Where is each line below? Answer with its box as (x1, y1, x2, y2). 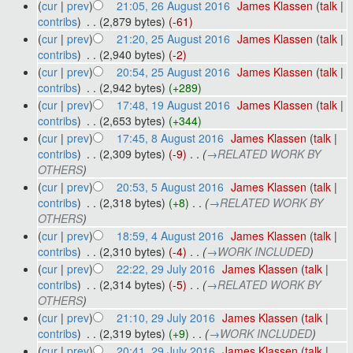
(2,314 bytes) (98, 276, 165, 292)
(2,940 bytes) (98, 46, 165, 62)
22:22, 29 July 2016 (116, 260, 215, 277)
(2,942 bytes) (98, 79, 165, 95)
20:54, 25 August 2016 (116, 63, 230, 80)
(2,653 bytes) (98, 112, 165, 128)
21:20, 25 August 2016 (116, 30, 230, 46)
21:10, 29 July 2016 (116, 309, 215, 325)
